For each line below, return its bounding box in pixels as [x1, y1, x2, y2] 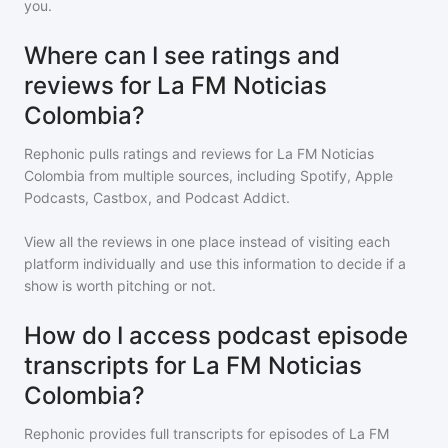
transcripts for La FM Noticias [24, 351, 362, 380]
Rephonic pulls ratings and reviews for [24, 145, 277, 162]
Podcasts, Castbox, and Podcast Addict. [24, 189, 290, 206]
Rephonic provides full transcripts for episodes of [24, 425, 349, 442]
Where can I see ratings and [24, 41, 340, 70]
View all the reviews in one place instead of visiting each [24, 233, 390, 250]
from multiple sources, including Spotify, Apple [85, 167, 393, 184]
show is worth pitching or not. [24, 277, 216, 294]
